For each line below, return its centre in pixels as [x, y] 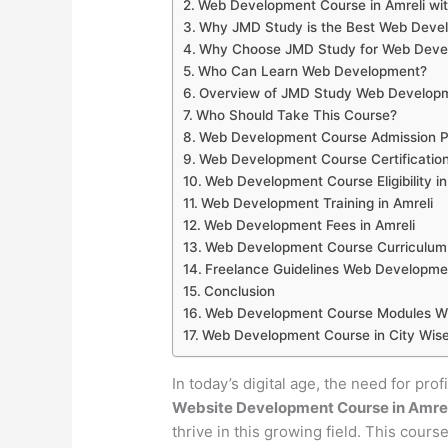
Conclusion [239, 291]
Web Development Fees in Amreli [309, 225]
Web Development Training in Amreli [316, 203]
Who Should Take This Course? [296, 115]
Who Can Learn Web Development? [312, 71]
